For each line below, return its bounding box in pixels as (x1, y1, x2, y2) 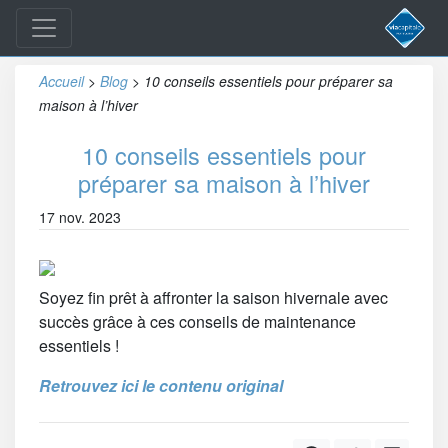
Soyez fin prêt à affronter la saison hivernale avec (39, 286, 388, 309)
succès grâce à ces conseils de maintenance (39, 310, 356, 333)
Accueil (39, 71, 84, 91)
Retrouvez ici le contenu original (39, 374, 283, 397)
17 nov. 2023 (39, 207, 121, 227)
